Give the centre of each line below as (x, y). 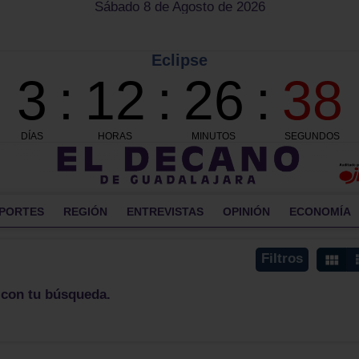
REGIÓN (85, 211)
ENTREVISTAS (165, 211)
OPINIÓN (246, 211)
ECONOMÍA (320, 211)
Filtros (282, 258)
